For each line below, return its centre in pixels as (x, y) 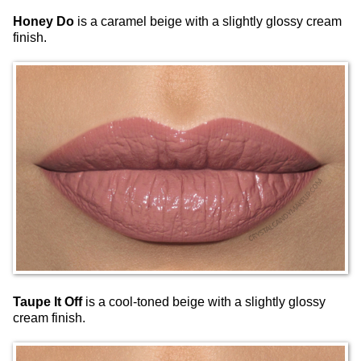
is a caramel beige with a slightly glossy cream (208, 21)
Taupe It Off (49, 302)
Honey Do (44, 21)
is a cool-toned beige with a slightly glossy (205, 302)
